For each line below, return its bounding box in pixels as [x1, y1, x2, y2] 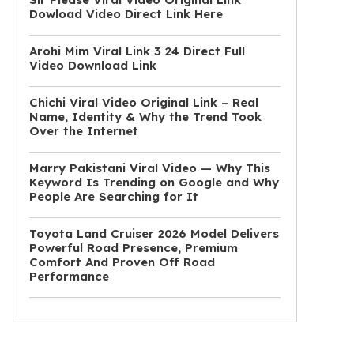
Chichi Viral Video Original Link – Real [29, 95, 258, 111]
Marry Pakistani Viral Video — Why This [29, 160, 270, 176]
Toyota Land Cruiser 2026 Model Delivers [29, 226, 279, 242]
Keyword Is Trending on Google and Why [29, 175, 279, 190]
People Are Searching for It [29, 189, 198, 205]
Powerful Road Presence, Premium [29, 240, 238, 256]
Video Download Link [29, 58, 156, 73]
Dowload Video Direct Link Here [29, 6, 223, 22]
